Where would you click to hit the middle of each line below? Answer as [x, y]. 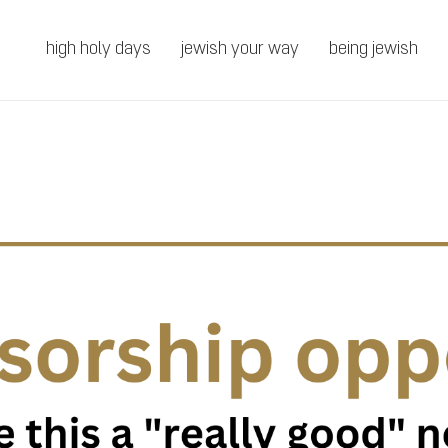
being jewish [374, 49]
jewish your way [240, 49]
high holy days [99, 49]
